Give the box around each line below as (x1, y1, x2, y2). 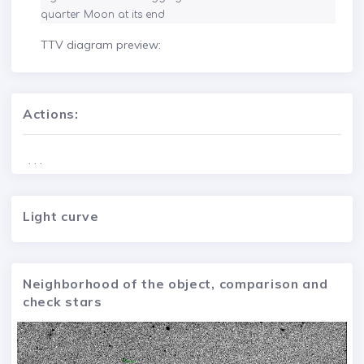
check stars (23, 292, 102, 310)
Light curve (23, 207, 99, 224)
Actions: (23, 106, 79, 123)
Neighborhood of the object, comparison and (23, 275, 328, 292)
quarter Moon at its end (41, 9, 165, 20)
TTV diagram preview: (41, 37, 161, 52)
